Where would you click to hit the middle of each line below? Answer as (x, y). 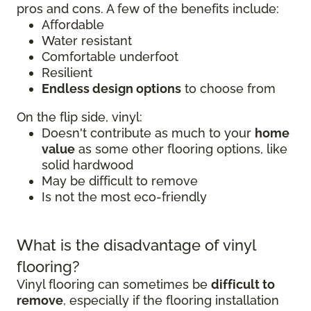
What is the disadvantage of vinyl (136, 245)
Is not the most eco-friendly (124, 197)
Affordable (73, 25)
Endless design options (111, 89)
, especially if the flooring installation (171, 301)
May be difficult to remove (120, 181)
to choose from (228, 89)
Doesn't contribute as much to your (148, 133)
